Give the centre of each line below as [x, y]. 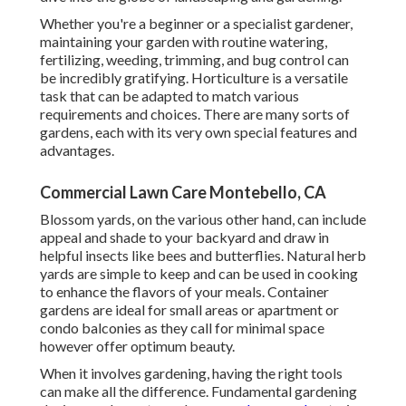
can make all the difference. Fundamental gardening [198, 391]
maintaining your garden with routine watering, [184, 42]
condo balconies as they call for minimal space [182, 328]
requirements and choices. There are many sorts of [195, 114]
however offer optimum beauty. [137, 346]
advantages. [77, 150]
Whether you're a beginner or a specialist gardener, [196, 24]
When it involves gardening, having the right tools [191, 373]
